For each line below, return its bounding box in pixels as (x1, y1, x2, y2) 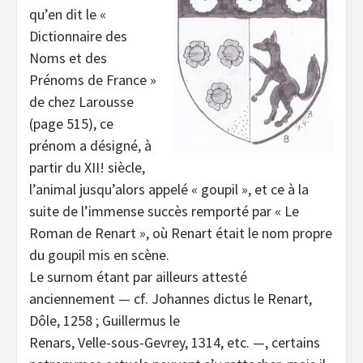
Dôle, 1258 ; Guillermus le (29, 311, 180, 331)
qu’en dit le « (29, 5, 106, 24)
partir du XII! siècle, (29, 158, 145, 177)
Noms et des (29, 49, 107, 68)
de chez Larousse (29, 92, 134, 112)
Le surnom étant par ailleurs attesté (29, 267, 247, 287)
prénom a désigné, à (29, 136, 152, 156)
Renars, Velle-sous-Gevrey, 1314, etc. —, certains (29, 333, 320, 352)
